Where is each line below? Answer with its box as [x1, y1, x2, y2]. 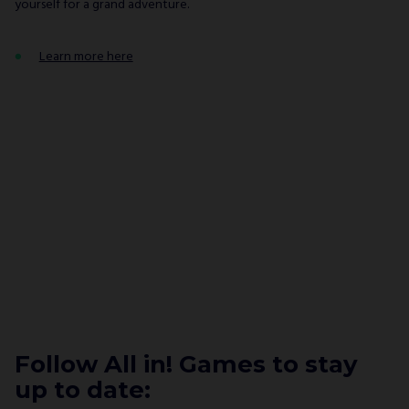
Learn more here [38, 46, 133, 68]
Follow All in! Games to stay [15, 349, 358, 379]
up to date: [15, 374, 151, 404]
